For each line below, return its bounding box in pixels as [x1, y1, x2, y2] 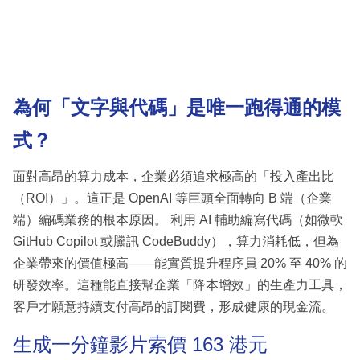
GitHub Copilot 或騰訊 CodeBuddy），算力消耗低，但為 [13, 234, 339, 248]
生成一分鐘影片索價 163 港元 [13, 333, 268, 355]
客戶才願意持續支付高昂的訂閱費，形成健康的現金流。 [13, 299, 334, 313]
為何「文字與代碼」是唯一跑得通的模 [13, 96, 341, 119]
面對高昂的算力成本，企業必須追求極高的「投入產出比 [13, 169, 334, 183]
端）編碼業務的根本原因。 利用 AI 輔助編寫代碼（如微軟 [13, 212, 343, 227]
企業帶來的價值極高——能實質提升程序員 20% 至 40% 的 [13, 256, 347, 270]
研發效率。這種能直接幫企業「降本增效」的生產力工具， [13, 277, 347, 292]
